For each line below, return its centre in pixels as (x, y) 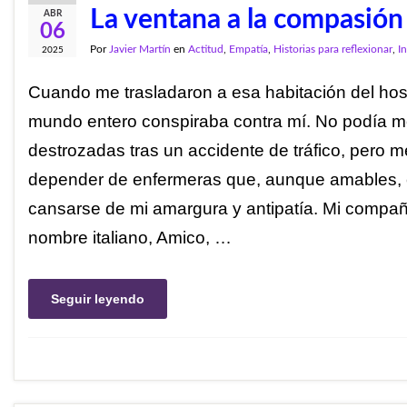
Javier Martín (140, 49)
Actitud (206, 49)
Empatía (248, 49)
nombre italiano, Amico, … (130, 238)
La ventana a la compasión (247, 20)
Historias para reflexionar (333, 49)
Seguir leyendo (98, 298)
